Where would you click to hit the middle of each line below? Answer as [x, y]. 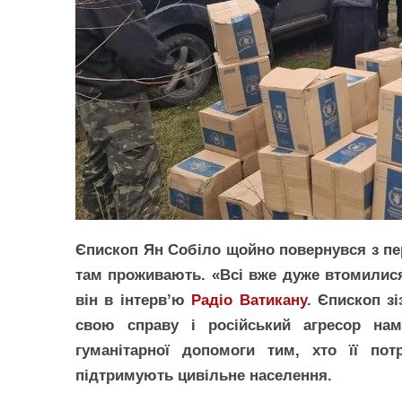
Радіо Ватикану [249, 300]
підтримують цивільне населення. [204, 376]
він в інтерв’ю [134, 300]
